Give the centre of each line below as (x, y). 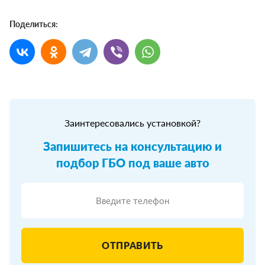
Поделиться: (34, 24)
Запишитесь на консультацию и (132, 146)
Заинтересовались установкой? (132, 123)
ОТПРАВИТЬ (132, 245)
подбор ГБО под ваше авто (132, 163)
